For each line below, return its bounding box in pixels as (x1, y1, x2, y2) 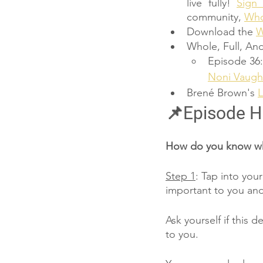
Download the (187, 25, 256, 38)
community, (187, 11, 244, 23)
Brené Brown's (187, 86, 258, 99)
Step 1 (166, 170, 195, 183)
